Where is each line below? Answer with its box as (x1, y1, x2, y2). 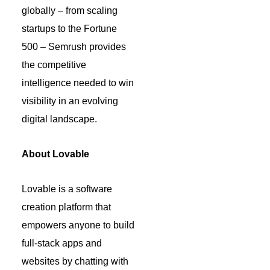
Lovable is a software (22, 183, 112, 194)
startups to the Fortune (22, 23, 117, 34)
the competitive (22, 59, 86, 70)
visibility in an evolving (22, 95, 118, 106)
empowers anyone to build (22, 219, 134, 230)
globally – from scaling (22, 5, 118, 16)
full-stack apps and (22, 237, 102, 248)
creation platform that (22, 201, 111, 212)
